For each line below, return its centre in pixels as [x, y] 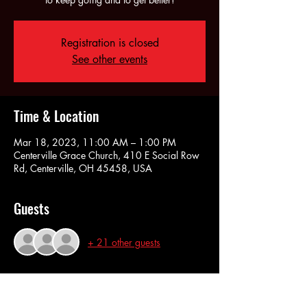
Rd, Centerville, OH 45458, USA [83, 168]
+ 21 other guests [124, 242]
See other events [110, 59]
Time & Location [56, 116]
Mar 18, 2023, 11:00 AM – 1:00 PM [95, 142]
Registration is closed [110, 43]
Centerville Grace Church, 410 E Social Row [107, 155]
